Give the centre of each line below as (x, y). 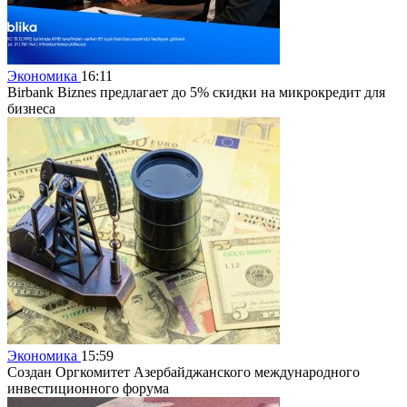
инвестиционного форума (88, 388)
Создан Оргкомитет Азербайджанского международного (184, 372)
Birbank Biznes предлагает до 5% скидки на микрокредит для (196, 92)
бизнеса (31, 108)
